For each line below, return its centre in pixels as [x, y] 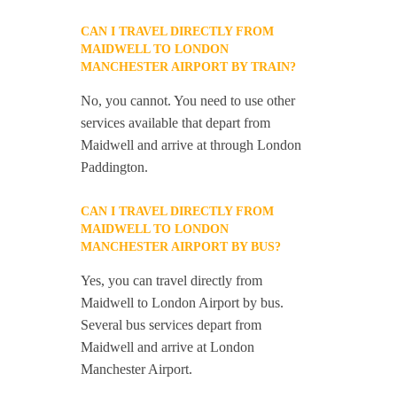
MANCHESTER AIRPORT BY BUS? [181, 247]
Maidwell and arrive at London [168, 347]
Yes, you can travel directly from [172, 280]
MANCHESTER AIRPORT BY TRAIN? [189, 67]
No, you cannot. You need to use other [188, 101]
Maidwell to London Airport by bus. [183, 303]
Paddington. [115, 167]
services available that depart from [176, 123]
